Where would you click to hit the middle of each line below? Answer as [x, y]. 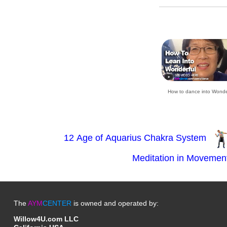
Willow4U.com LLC [46, 219]
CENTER [57, 203]
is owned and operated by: [115, 203]
